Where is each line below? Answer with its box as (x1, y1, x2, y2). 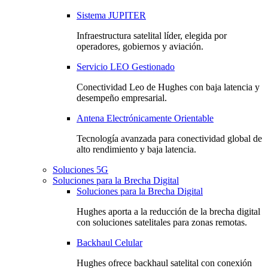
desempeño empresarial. (77, 93, 167, 103)
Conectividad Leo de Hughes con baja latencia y (77, 82, 260, 92)
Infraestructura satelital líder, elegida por (77, 31, 227, 41)
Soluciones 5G (53, 165, 108, 175)
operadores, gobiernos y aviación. (77, 41, 203, 51)
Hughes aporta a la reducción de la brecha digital (77, 206, 260, 217)
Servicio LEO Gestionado (77, 62, 175, 72)
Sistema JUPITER (77, 10, 146, 20)
